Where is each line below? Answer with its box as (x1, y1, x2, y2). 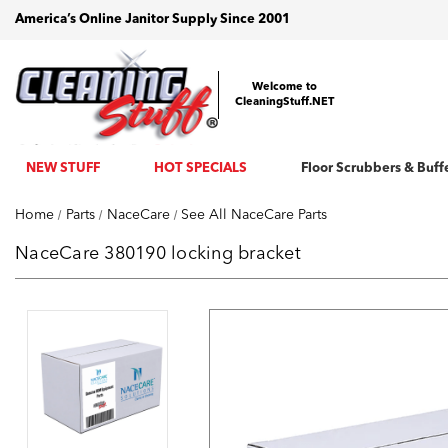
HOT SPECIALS (153, 162, 247, 175)
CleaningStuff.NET (234, 97, 334, 108)
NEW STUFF (26, 162, 100, 175)
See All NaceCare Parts (181, 208, 328, 222)
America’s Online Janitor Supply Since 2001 (15, 13, 290, 26)
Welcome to (251, 82, 317, 93)
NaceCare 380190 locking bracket (15, 245, 301, 263)
